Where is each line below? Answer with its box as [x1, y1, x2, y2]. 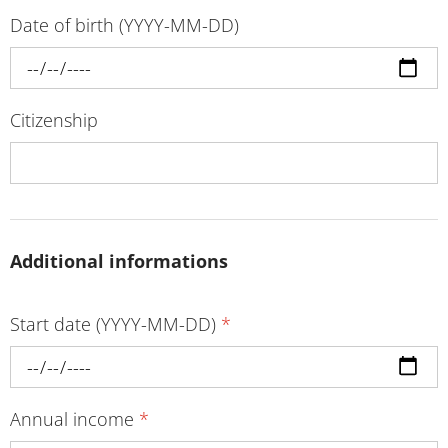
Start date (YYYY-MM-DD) [10, 311, 221, 336]
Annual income [10, 406, 139, 431]
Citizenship [10, 107, 98, 132]
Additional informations [10, 249, 228, 274]
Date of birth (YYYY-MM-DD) [10, 12, 239, 37]
